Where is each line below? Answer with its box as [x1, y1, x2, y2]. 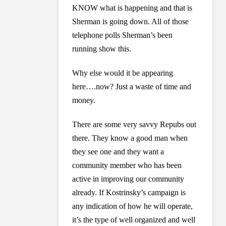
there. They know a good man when [72, 134, 188, 143]
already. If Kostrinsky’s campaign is [72, 188, 186, 197]
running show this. [72, 44, 132, 53]
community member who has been [72, 161, 182, 170]
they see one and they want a [72, 147, 164, 156]
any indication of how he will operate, [72, 202, 193, 211]
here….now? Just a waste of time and [72, 82, 192, 91]
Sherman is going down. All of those [72, 17, 189, 26]
